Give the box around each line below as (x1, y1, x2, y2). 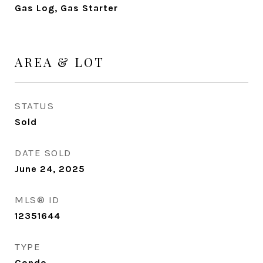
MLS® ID (15, 194, 60, 205)
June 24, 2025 (15, 163, 85, 174)
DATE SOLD (15, 147, 72, 159)
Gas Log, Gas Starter (15, 2, 118, 14)
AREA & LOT (15, 53, 104, 70)
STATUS (15, 100, 54, 112)
